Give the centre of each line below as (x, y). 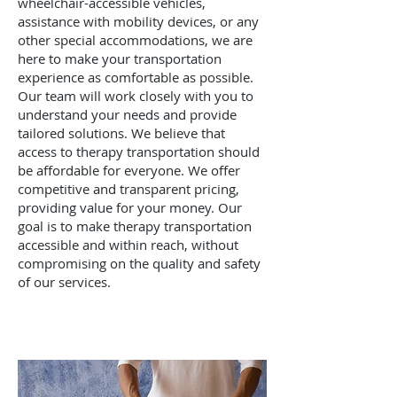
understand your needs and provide (127, 114)
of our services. (64, 282)
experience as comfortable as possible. (136, 77)
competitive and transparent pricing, (128, 189)
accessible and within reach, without (128, 245)
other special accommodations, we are (135, 40)
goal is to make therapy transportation (135, 226)
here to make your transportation (120, 58)
